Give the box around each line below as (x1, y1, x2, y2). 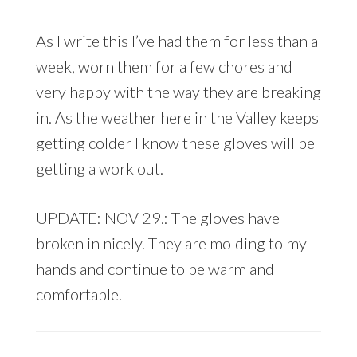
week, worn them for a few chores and (35, 57, 292, 76)
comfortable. (35, 284, 122, 304)
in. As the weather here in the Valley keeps (35, 108, 319, 127)
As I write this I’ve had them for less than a (35, 31, 318, 51)
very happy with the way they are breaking (35, 82, 321, 102)
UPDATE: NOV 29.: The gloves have (35, 208, 280, 228)
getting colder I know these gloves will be (35, 133, 315, 153)
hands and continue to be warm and (35, 259, 274, 279)
